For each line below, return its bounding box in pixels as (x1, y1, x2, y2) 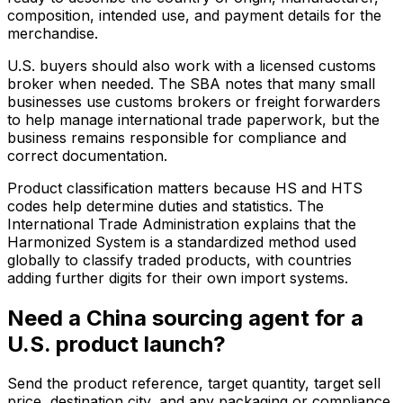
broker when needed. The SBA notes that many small (7, 74, 375, 93)
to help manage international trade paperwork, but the (7, 110, 380, 129)
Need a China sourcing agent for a (7, 304, 363, 331)
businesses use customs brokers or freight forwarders (7, 92, 381, 111)
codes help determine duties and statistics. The (7, 196, 324, 215)
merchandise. (7, 23, 98, 42)
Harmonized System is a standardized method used (7, 232, 356, 251)
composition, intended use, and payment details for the (7, 5, 381, 24)
